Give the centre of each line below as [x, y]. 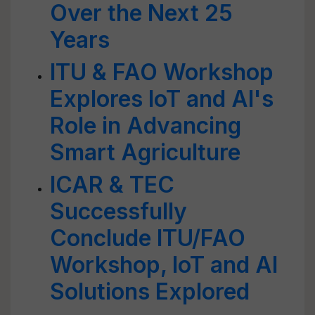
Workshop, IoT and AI [164, 265]
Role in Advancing [146, 126]
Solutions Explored [150, 291]
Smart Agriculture [145, 152]
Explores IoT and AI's [162, 99]
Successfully [118, 211]
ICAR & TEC [112, 185]
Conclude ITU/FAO [148, 238]
